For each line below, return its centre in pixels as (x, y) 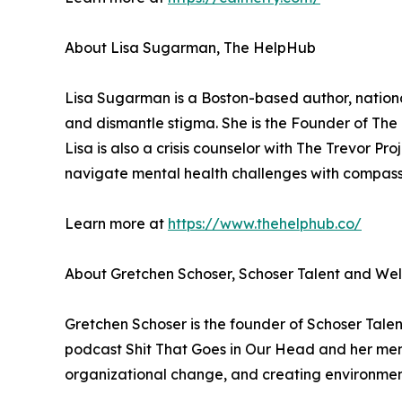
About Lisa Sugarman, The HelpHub (190, 47)
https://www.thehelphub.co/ (265, 223)
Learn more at (116, 223)
